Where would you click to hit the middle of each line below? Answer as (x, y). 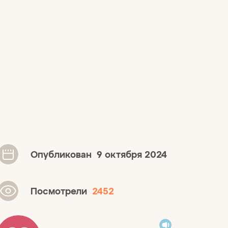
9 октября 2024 (132, 154)
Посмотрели (61, 191)
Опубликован (64, 154)
